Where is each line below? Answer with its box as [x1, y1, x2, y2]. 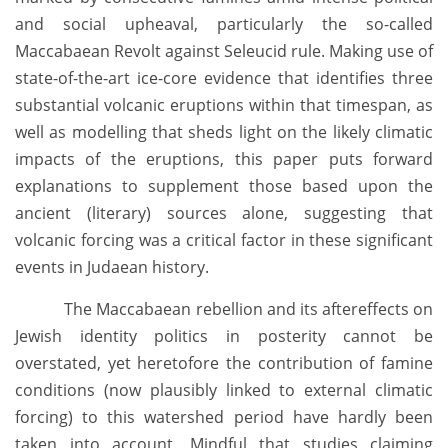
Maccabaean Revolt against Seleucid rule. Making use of [15, 40, 433, 63]
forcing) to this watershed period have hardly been [15, 406, 433, 429]
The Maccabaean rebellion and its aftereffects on [15, 298, 433, 321]
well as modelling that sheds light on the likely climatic [15, 121, 433, 144]
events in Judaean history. [15, 256, 213, 279]
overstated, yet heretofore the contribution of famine [15, 352, 433, 375]
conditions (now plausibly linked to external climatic [15, 379, 433, 402]
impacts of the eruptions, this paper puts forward [15, 148, 433, 171]
